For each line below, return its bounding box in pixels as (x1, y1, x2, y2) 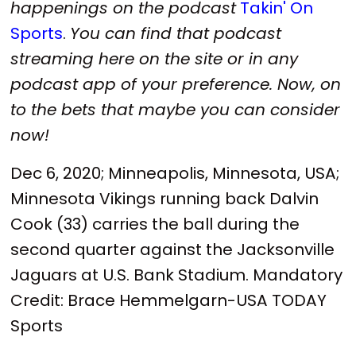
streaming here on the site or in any (10, 48, 299, 71)
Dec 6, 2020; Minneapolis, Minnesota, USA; (10, 161, 340, 184)
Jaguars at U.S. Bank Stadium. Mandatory (10, 263, 343, 286)
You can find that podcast (70, 22, 282, 45)
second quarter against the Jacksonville (10, 238, 335, 261)
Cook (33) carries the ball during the (10, 212, 300, 235)
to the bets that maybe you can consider (10, 99, 341, 122)
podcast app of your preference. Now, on (10, 73, 342, 96)
